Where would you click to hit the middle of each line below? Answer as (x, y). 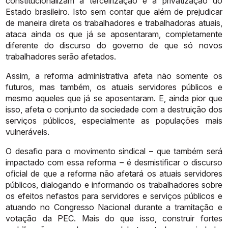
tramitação (194, 207)
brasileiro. (52, 11)
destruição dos (195, 109)
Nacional (114, 207)
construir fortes (192, 218)
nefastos (63, 196)
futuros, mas (30, 87)
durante (148, 207)
